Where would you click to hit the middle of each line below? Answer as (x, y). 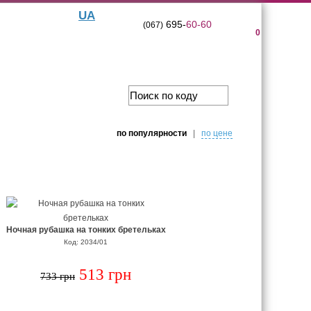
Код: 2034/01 (86, 242)
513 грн (105, 275)
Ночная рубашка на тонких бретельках (86, 230)
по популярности (151, 133)
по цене (217, 133)
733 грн (58, 276)
